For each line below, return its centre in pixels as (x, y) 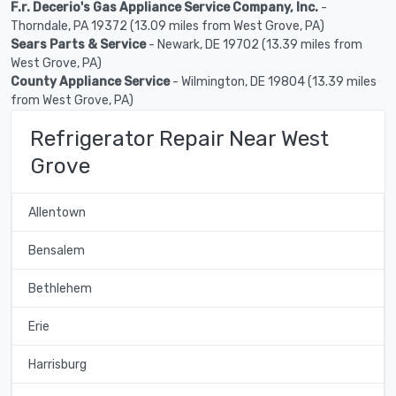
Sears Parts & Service (78, 44)
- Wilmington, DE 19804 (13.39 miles (273, 81)
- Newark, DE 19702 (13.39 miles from (254, 44)
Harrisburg (57, 364)
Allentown (57, 212)
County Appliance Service (90, 81)
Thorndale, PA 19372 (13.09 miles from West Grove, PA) (168, 26)
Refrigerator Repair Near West (179, 138)
